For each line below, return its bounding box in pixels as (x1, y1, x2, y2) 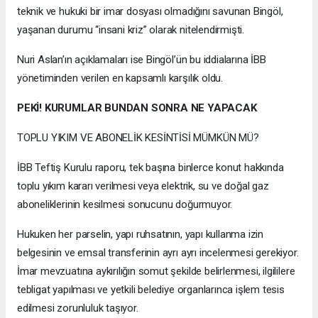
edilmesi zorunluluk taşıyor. (17, 302, 138, 315)
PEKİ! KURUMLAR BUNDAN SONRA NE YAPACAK (17, 102, 257, 115)
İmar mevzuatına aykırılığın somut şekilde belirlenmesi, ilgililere (17, 265, 295, 278)
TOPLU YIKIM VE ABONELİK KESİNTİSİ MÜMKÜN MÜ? (17, 131, 259, 145)
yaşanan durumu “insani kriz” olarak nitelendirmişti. (17, 23, 245, 37)
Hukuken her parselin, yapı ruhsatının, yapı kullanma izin (17, 228, 264, 241)
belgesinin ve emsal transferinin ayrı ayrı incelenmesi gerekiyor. (17, 246, 299, 260)
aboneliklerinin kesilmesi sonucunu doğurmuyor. (17, 198, 233, 212)
